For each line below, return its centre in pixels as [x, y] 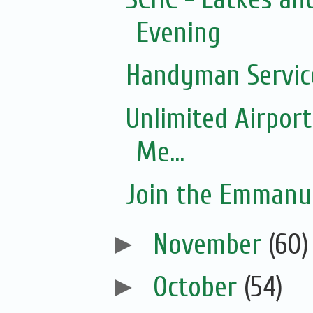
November [210, 244]
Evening [178, 32]
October [198, 287]
